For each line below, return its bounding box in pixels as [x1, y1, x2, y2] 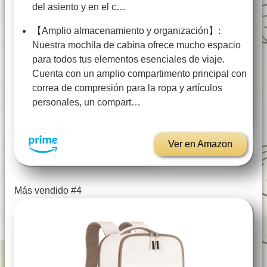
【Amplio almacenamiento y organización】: [32, 26, 221, 36]
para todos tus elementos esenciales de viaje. [32, 54, 225, 65]
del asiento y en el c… [32, 2, 126, 13]
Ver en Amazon [168, 139, 232, 150]
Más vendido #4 [14, 185, 82, 196]
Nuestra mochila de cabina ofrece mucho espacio [32, 40, 241, 51]
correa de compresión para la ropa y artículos [32, 83, 222, 94]
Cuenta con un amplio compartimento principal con [32, 69, 247, 79]
